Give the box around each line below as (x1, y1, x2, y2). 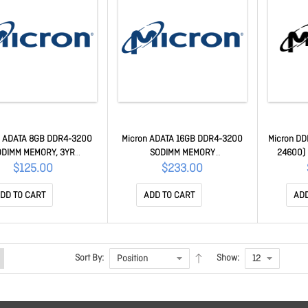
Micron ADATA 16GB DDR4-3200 (122, 133, 243, 146)
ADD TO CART (144, 190, 195, 202)
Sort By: (75, 252, 104, 265)
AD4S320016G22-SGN (140, 161, 225, 173)
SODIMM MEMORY (149, 147, 215, 159)
